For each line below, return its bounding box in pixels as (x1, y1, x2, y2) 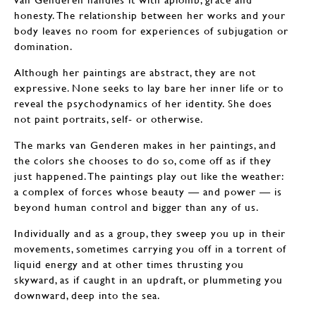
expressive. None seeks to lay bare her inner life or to (14, 81, 284, 94)
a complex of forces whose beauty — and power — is (14, 185, 282, 197)
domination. (14, 39, 73, 52)
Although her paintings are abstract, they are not (14, 66, 256, 78)
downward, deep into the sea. (14, 288, 160, 301)
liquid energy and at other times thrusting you (14, 257, 244, 270)
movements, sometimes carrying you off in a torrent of (14, 242, 286, 255)
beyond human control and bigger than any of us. (14, 200, 259, 213)
